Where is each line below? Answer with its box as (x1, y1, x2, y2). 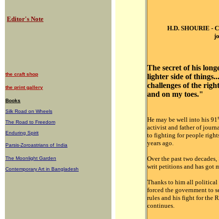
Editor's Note (7, 15, 44, 22)
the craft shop (5, 71, 38, 77)
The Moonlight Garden (5, 155, 56, 161)
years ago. (147, 139, 174, 147)
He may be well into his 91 (147, 116, 218, 124)
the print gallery (5, 85, 43, 90)
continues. (147, 202, 175, 210)
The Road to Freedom (5, 119, 55, 125)
